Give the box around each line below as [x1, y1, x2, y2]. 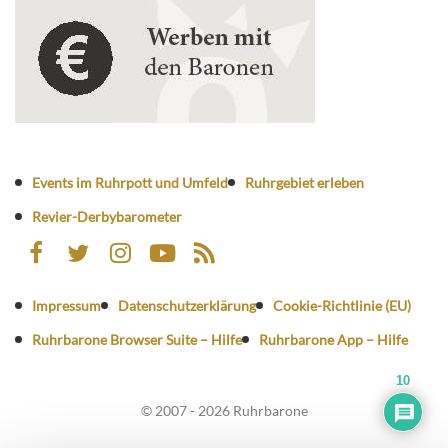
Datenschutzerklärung [118, 296, 256, 314]
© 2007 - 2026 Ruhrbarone [140, 401, 308, 419]
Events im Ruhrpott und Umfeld [32, 173, 228, 191]
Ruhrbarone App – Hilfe [259, 330, 408, 348]
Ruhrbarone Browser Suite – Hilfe [32, 330, 242, 348]
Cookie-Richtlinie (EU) [273, 296, 411, 314]
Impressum [32, 296, 101, 314]
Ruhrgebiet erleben [245, 173, 364, 191]
